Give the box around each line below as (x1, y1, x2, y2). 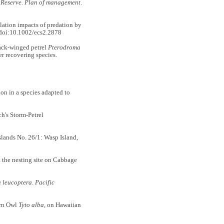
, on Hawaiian (43, 201, 81, 209)
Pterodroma (47, 44, 80, 51)
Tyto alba (18, 201, 44, 209)
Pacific (34, 179, 54, 186)
